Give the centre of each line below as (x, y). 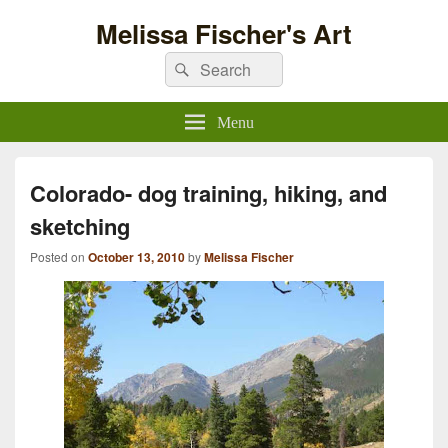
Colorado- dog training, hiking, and (208, 193)
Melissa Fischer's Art (224, 33)
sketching (80, 226)
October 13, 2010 (136, 257)
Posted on (59, 256)
